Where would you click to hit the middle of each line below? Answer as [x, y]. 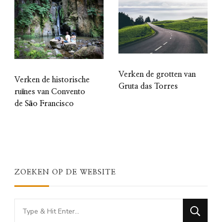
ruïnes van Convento [50, 92]
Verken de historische [52, 80]
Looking [30, 206]
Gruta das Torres [148, 86]
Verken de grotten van [157, 75]
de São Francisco [44, 104]
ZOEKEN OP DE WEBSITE [65, 172]
